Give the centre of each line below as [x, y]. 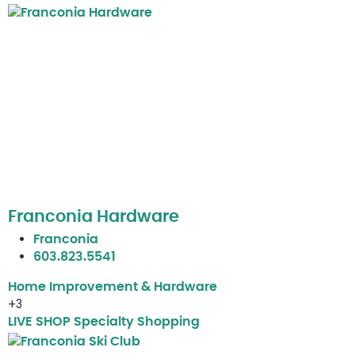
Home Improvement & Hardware [113, 287]
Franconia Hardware [94, 217]
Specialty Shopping [137, 322]
